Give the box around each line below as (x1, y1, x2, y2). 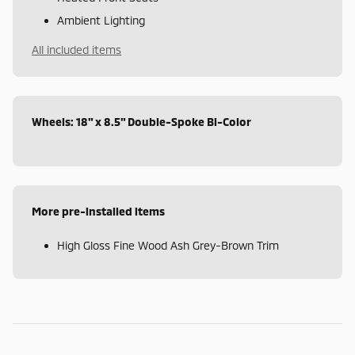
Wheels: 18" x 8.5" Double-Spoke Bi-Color (32, 115, 251, 129)
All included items (32, 43, 121, 57)
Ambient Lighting (57, 13, 145, 28)
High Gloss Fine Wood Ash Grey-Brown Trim (57, 239, 279, 253)
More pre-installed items (32, 204, 165, 219)
